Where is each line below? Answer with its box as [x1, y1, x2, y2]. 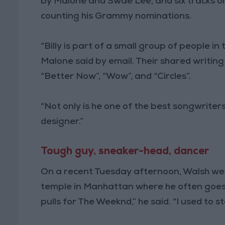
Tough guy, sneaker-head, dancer [41, 146, 209, 157]
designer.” [41, 117, 84, 127]
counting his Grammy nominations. [41, 12, 192, 21]
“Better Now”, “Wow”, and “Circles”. [41, 72, 191, 81]
